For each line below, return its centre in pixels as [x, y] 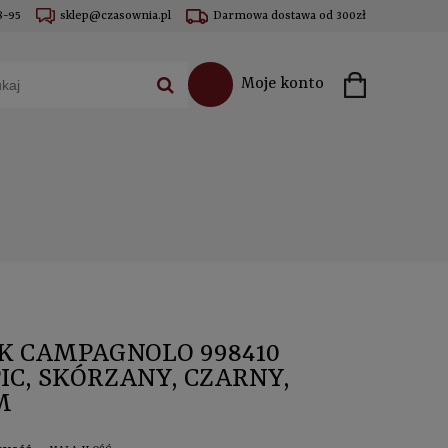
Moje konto [282, 84]
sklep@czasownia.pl [115, 16]
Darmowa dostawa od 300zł [289, 16]
